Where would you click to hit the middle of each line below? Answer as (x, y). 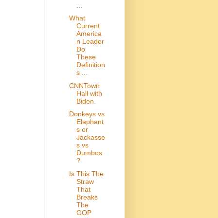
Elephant (90, 122)
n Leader (90, 42)
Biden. (86, 101)
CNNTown (84, 85)
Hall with (89, 93)
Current (88, 26)
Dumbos (89, 153)
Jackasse (91, 137)
